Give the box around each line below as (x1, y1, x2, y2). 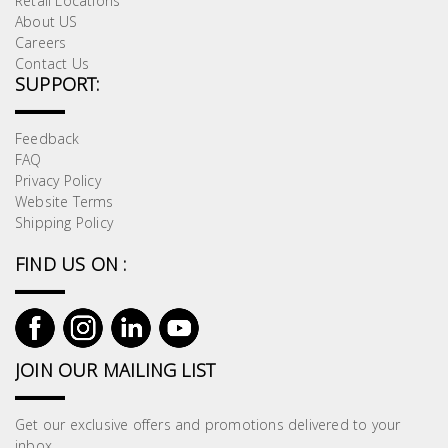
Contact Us (15, 54, 89, 74)
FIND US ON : (15, 252, 127, 277)
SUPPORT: (15, 72, 100, 97)
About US (15, 12, 78, 32)
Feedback (15, 129, 80, 149)
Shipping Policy (15, 213, 113, 233)
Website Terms (15, 192, 114, 212)
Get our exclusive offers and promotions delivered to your (15, 415, 401, 435)
